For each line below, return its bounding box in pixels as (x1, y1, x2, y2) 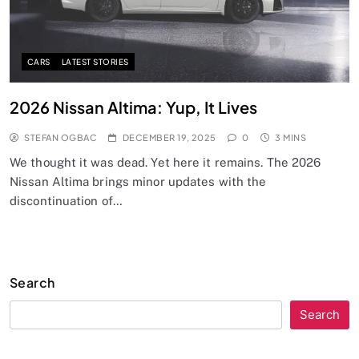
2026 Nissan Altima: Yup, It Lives (10, 96, 257, 117)
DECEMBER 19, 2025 (122, 131, 216, 143)
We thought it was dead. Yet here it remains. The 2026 (10, 155, 321, 169)
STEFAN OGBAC (24, 131, 98, 143)
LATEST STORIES (61, 56, 129, 67)
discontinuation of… (10, 193, 123, 208)
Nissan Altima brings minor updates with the (10, 174, 267, 188)
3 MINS (275, 131, 307, 143)
